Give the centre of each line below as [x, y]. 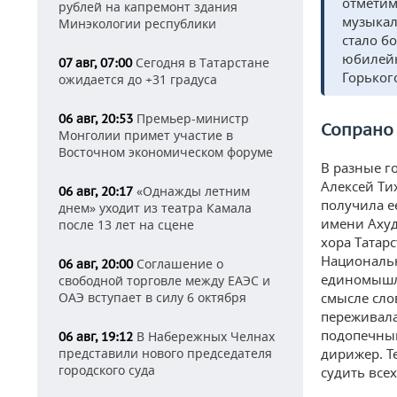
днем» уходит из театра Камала [155, 208]
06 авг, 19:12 [96, 337]
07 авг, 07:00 [95, 63]
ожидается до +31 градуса [138, 79]
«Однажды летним [191, 191]
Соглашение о [178, 264]
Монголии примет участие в [146, 135]
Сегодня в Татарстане [201, 62]
